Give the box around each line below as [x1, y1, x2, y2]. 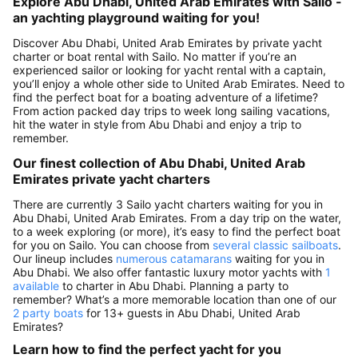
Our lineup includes [13, 252, 116, 265]
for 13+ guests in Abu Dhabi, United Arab [83, 306, 300, 320]
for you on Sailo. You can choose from [13, 238, 213, 252]
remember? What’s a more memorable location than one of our [13, 292, 336, 306]
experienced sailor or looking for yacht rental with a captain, [13, 63, 326, 77]
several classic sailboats [213, 238, 338, 252]
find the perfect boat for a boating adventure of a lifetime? [13, 90, 318, 104]
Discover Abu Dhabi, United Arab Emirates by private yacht [13, 36, 322, 50]
